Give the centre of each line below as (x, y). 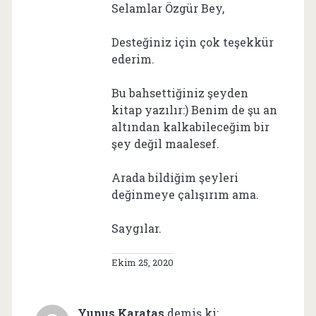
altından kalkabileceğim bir (190, 126)
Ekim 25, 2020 (142, 262)
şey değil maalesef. (165, 143)
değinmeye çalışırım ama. (185, 194)
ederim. (133, 59)
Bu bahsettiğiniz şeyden (180, 92)
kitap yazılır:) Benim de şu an (194, 109)
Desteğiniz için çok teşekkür (192, 42)
